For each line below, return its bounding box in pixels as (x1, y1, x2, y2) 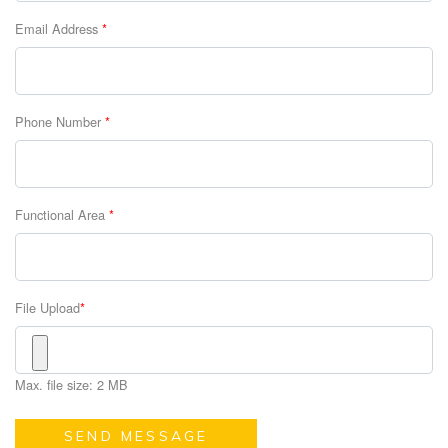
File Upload (15, 298, 80, 318)
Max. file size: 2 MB (15, 375, 128, 395)
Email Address (15, 19, 102, 39)
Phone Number (15, 112, 105, 132)
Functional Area (15, 205, 109, 225)
